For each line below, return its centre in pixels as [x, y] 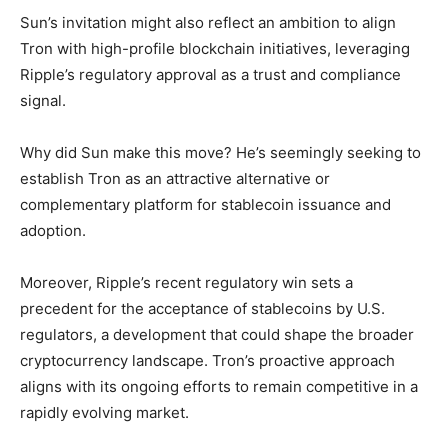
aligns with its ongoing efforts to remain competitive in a [219, 386]
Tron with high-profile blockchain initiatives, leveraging [215, 48]
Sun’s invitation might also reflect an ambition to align [208, 22]
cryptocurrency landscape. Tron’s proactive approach [207, 360]
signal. [43, 100]
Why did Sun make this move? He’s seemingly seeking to [220, 152]
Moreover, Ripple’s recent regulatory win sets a [186, 282]
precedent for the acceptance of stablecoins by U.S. [202, 308]
